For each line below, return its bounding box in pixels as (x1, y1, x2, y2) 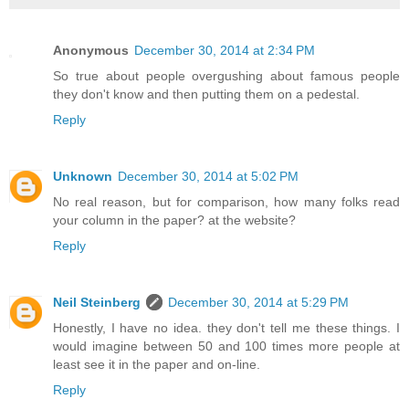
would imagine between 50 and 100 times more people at (53, 339, 400, 354)
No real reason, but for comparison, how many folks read (53, 194, 400, 210)
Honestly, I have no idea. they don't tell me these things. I (53, 320, 400, 336)
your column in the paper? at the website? (53, 213, 296, 228)
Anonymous (53, 43, 129, 58)
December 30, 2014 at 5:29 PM (168, 295, 349, 310)
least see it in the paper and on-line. (53, 357, 260, 372)
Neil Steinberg (53, 295, 141, 310)
